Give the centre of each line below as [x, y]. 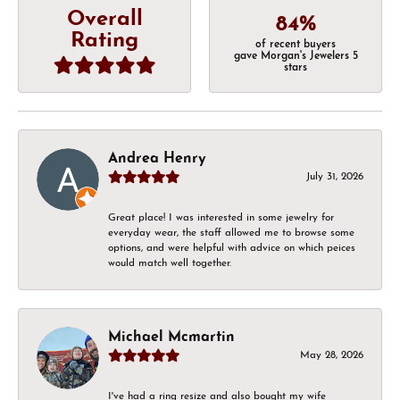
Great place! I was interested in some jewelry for [221, 217]
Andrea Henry [157, 158]
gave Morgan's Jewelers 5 [296, 57]
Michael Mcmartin [171, 337]
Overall [104, 20]
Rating [104, 42]
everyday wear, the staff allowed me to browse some [231, 233]
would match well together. [170, 263]
